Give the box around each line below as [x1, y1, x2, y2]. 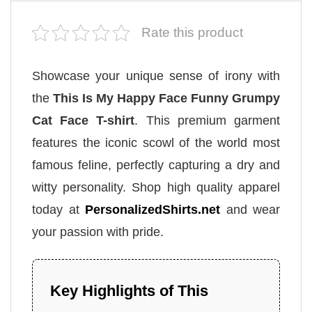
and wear [220, 203, 280, 217]
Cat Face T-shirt [32, 114, 135, 128]
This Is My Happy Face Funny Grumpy [53, 91, 280, 106]
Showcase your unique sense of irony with [32, 69, 280, 84]
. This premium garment [134, 114, 281, 128]
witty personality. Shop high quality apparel [32, 180, 280, 195]
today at [32, 203, 85, 217]
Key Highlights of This [50, 282, 208, 300]
